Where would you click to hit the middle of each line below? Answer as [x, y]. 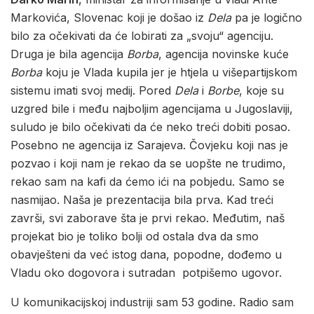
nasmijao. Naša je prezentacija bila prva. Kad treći [142, 199]
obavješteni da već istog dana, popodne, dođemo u [146, 254]
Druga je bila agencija [69, 54]
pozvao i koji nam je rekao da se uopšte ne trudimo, [148, 163]
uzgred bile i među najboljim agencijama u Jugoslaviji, [152, 108]
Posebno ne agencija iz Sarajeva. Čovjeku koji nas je [149, 145]
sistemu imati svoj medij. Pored [93, 90]
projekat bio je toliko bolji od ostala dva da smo [135, 236]
